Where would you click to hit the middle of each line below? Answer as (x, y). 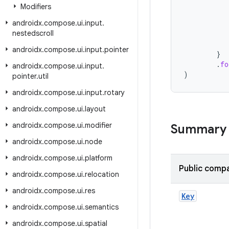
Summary (199, 129)
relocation (102, 174)
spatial (96, 223)
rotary (114, 93)
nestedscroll (33, 33)
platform (99, 158)
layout (95, 109)
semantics (102, 207)
